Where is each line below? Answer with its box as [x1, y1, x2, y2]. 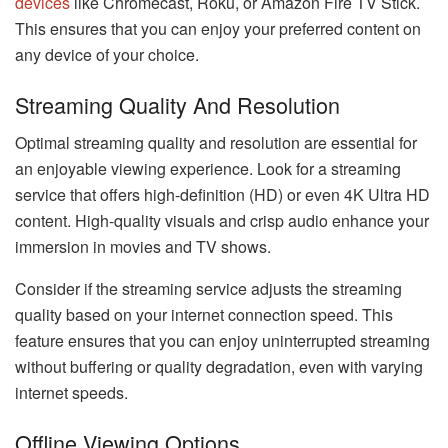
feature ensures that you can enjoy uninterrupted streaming [15, 329, 430, 353]
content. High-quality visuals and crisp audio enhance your [15, 209, 429, 233]
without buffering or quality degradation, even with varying [15, 355, 423, 379]
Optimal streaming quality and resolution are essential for [15, 131, 417, 155]
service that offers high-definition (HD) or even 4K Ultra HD [15, 183, 430, 207]
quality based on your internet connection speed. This [15, 303, 393, 327]
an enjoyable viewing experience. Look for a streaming [15, 157, 401, 181]
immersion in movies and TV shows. [15, 235, 271, 259]
